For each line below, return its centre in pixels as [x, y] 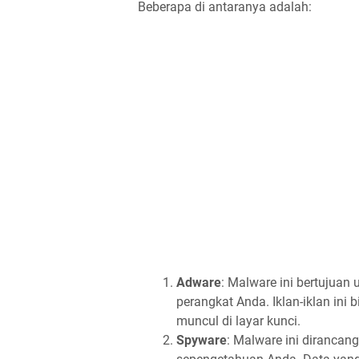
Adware [199, 282]
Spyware [202, 340]
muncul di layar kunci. [238, 321]
